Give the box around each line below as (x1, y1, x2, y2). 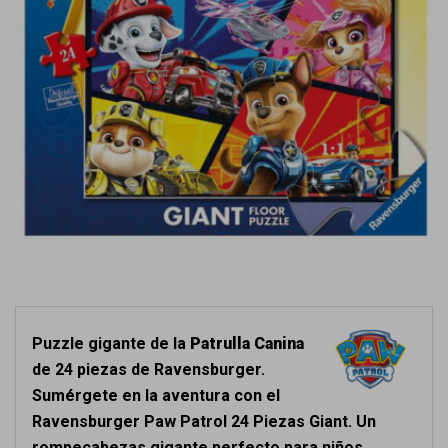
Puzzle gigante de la (32, 334, 190, 353)
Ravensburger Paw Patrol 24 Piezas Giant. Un (32, 412, 376, 431)
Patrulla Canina (190, 334, 304, 353)
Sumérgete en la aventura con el (32, 386, 280, 405)
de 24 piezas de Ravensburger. (32, 360, 265, 379)
